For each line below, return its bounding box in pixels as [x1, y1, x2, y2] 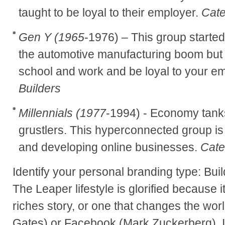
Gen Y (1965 [19, 31, 84, 44]
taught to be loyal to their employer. [19, 6, 201, 20]
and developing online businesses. [19, 141, 200, 154]
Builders [19, 82, 61, 95]
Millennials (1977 [19, 106, 106, 120]
